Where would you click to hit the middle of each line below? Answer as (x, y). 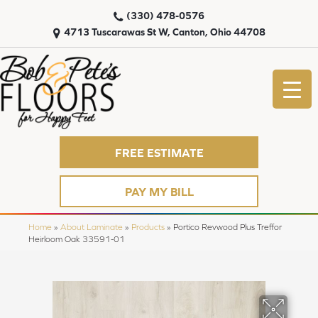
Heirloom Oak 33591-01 (77, 239)
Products (148, 227)
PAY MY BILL (159, 191)
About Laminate (92, 227)
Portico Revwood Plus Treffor (227, 227)
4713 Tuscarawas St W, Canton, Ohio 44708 (164, 32)
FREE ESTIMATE (159, 152)
